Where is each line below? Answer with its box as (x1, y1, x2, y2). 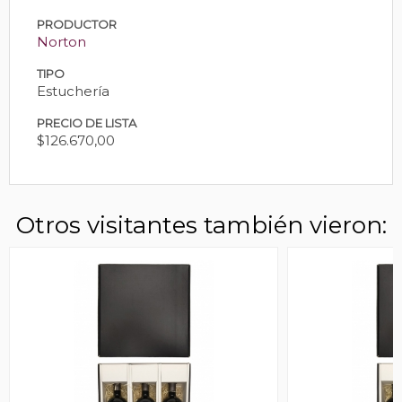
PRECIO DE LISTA (37, 115, 136, 130)
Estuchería (37, 82, 109, 100)
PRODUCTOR (37, 16, 117, 31)
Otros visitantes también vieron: (15, 210, 387, 240)
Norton (37, 32, 86, 50)
